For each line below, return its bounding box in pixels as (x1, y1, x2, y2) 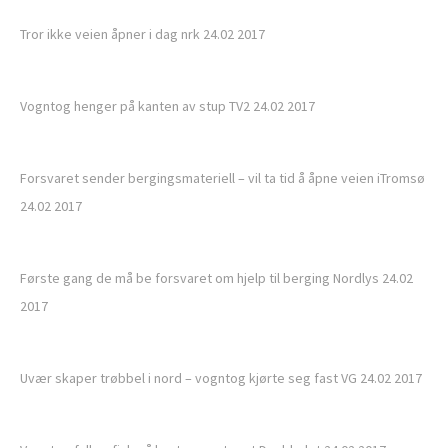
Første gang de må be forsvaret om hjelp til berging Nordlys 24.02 (20, 269, 413, 287)
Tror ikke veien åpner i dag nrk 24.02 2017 (20, 25, 265, 43)
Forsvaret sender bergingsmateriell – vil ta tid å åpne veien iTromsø (20, 169, 425, 187)
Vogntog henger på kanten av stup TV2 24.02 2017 (20, 97, 315, 115)
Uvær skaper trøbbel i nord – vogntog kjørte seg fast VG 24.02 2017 (20, 369, 422, 387)
